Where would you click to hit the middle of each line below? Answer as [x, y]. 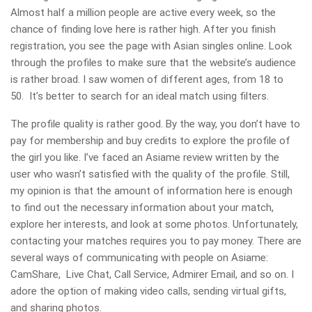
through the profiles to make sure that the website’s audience [153, 62]
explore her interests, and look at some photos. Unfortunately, [154, 224]
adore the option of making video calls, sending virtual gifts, [148, 291]
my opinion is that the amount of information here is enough [151, 190]
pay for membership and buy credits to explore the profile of [150, 140]
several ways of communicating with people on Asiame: [139, 257]
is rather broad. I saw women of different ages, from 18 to [147, 79]
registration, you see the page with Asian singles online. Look [151, 46]
